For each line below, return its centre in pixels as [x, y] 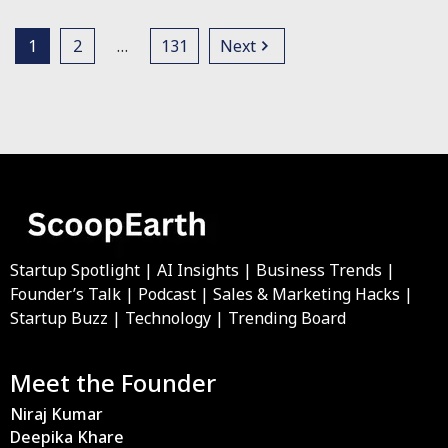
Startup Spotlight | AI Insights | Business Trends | [202, 270]
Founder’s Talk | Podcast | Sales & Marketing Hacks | [211, 294]
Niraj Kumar [56, 414]
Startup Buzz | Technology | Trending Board [178, 318]
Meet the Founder [113, 382]
